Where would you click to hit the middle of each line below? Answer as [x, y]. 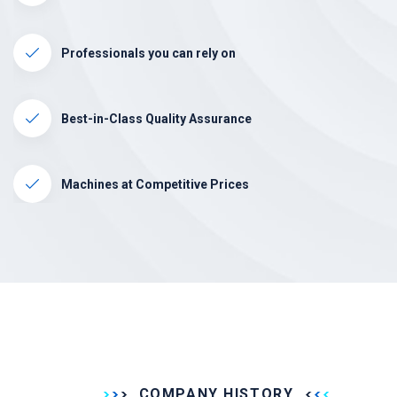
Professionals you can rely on [148, 53]
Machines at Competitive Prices [155, 184]
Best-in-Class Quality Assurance [156, 118]
